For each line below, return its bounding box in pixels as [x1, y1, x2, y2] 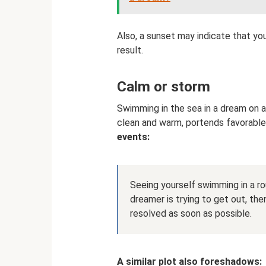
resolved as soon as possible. [130, 208, 252, 219]
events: [117, 131, 150, 142]
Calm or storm [117, 78, 210, 95]
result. [117, 45, 143, 56]
